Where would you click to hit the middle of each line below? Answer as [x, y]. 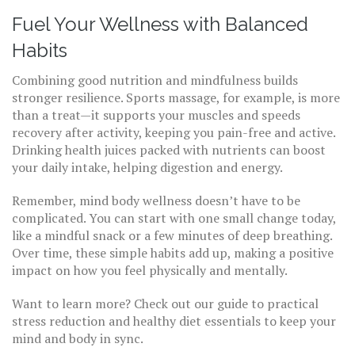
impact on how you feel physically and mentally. [150, 270]
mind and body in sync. [78, 338]
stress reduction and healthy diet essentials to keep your [174, 321]
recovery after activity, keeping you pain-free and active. [174, 132]
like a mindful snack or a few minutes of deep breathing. [172, 235]
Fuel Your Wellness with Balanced [160, 24]
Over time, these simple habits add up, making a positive [173, 253]
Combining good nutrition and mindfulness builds [155, 80]
